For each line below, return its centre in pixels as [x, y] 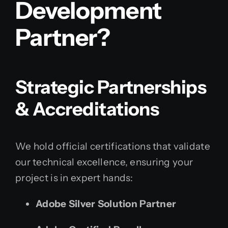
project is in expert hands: [74, 178]
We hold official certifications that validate [113, 147]
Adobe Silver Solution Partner [106, 204]
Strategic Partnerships [111, 87]
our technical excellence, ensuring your [104, 162]
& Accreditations [87, 109]
